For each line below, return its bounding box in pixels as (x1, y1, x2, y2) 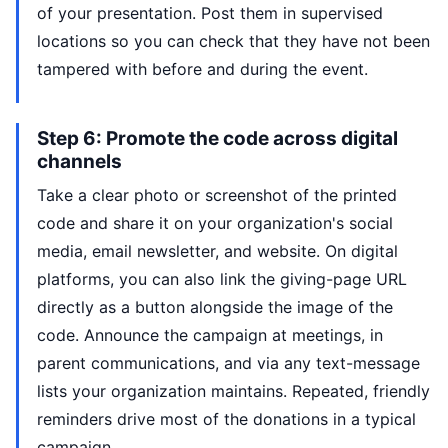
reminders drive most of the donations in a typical (37, 409, 416, 429)
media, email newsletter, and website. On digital (37, 241, 398, 261)
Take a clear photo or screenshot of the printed (37, 185, 397, 205)
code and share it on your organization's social (37, 213, 393, 233)
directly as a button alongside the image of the (37, 297, 393, 317)
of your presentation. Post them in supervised (37, 3, 383, 23)
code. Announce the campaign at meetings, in (37, 325, 383, 345)
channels (37, 150, 122, 173)
